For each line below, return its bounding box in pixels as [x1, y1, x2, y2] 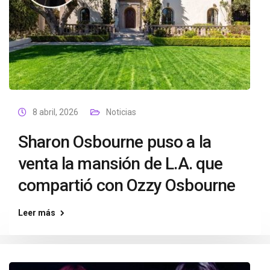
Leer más [18, 208, 55, 218]
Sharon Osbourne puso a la [18, 132, 212, 152]
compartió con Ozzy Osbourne [18, 175, 236, 195]
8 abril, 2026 [33, 107, 78, 117]
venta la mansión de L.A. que [18, 154, 223, 174]
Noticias [106, 107, 136, 117]
